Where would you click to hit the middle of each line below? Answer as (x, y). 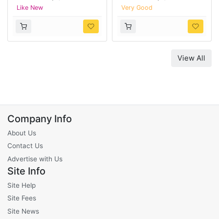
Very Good (137, 8)
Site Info (26, 171)
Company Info (40, 119)
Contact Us (25, 146)
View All (191, 58)
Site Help (22, 185)
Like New (30, 8)
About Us (22, 133)
